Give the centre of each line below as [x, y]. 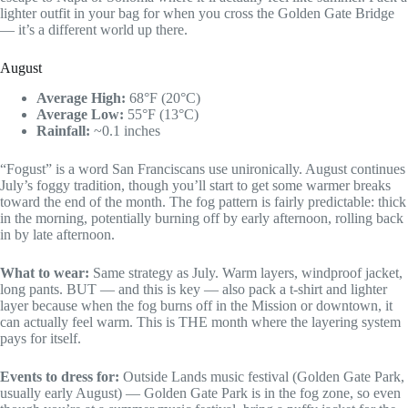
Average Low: [80, 114]
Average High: [81, 97]
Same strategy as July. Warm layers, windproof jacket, [246, 272]
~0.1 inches [125, 130]
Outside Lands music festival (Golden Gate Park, [262, 376]
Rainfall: [63, 130]
